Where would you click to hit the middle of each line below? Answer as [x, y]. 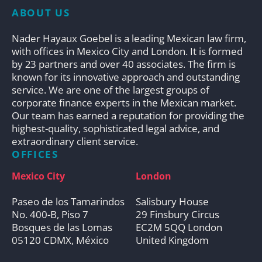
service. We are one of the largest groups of [111, 89]
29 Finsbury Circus [177, 214]
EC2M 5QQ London [179, 227]
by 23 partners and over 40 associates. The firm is [124, 64]
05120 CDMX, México [60, 240]
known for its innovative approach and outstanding [126, 77]
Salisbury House [172, 201]
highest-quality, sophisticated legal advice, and [116, 128]
